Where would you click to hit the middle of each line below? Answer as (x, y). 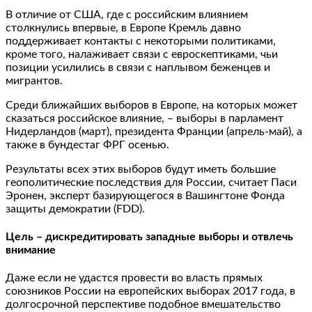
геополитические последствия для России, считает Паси (151, 182)
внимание (31, 250)
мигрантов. (34, 80)
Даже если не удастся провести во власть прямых (134, 278)
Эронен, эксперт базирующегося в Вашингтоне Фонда (145, 195)
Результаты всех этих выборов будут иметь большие (141, 169)
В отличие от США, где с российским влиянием (127, 14)
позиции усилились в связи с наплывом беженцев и (138, 67)
